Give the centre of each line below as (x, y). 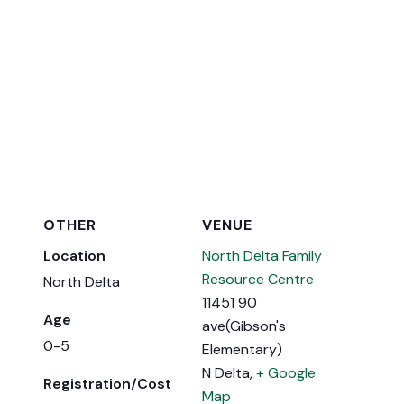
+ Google (286, 372)
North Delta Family (262, 255)
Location (75, 255)
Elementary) (242, 349)
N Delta (226, 372)
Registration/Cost (108, 383)
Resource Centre (258, 279)
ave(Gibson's (244, 326)
